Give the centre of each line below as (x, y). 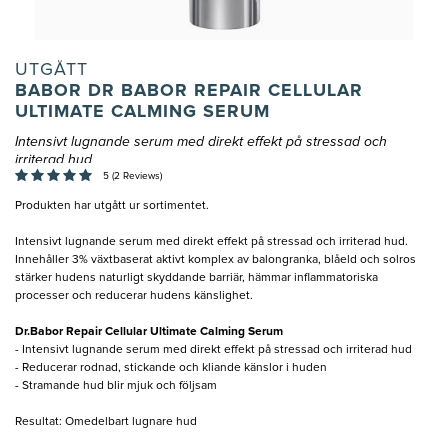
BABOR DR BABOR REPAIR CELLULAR (189, 91)
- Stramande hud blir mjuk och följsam (116, 386)
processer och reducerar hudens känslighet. (134, 296)
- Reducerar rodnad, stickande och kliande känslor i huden (171, 368)
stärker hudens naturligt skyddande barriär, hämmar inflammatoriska (196, 278)
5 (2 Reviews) (132, 176)
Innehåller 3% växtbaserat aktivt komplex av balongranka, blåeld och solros (215, 260)
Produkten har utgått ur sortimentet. (112, 206)
